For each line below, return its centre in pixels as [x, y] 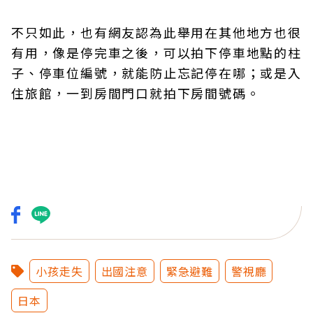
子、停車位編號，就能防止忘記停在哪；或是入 [156, 73]
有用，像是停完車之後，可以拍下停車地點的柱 [156, 52]
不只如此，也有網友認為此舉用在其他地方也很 [156, 32]
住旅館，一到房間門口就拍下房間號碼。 [136, 93]
